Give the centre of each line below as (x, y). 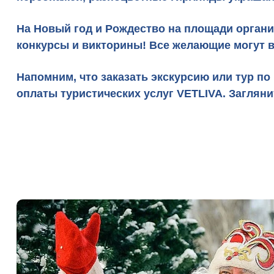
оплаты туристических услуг (97, 94)
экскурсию (180, 77)
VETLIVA (200, 94)
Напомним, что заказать (84, 77)
